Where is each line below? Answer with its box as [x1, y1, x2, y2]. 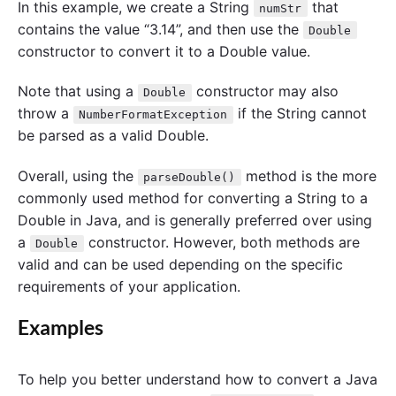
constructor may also [191, 82, 339, 101]
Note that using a [18, 82, 138, 101]
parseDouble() [143, 171, 236, 185]
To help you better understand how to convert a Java [18, 370, 377, 389]
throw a [18, 104, 73, 123]
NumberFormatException [79, 108, 228, 122]
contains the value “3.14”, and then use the [18, 19, 303, 38]
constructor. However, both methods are [83, 233, 360, 252]
